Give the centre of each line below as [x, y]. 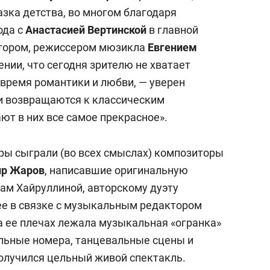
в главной [172, 30]
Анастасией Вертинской [86, 30]
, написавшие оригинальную [116, 170]
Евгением [172, 47]
